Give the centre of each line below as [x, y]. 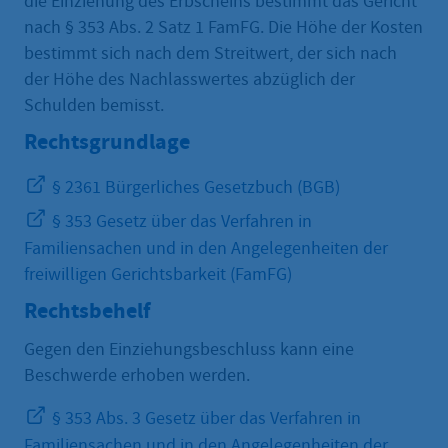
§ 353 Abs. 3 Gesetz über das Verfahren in [204, 419]
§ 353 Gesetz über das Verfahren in [180, 222]
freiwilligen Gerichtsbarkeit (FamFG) [158, 275]
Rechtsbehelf [87, 311]
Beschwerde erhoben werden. [137, 376]
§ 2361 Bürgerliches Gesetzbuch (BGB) [194, 188]
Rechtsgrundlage [107, 141]
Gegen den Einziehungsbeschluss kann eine [189, 350]
